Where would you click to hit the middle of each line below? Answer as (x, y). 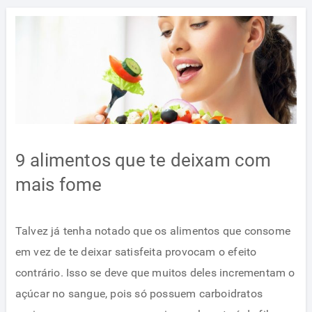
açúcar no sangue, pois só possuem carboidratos (139, 293)
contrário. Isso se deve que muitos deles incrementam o (155, 272)
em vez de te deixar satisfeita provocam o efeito (136, 251)
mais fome (58, 185)
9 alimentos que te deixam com (143, 161)
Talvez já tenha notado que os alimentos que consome (153, 231)
